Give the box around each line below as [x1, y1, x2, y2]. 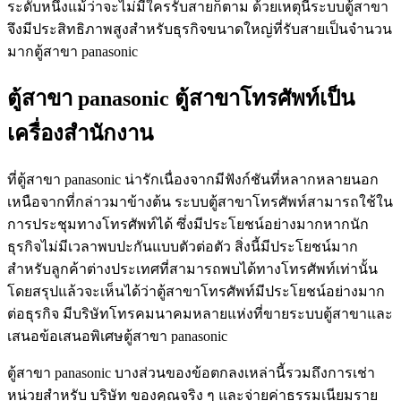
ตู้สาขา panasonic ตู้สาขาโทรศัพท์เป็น [7, 87, 354, 111]
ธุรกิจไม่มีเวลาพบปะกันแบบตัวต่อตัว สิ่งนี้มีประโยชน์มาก [7, 238, 358, 254]
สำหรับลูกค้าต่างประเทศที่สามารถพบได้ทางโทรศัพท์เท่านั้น [7, 260, 378, 277]
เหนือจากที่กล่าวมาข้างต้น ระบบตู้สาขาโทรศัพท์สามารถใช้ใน [7, 193, 393, 209]
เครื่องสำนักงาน [7, 122, 153, 146]
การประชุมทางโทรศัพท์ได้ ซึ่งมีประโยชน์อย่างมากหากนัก [7, 216, 369, 232]
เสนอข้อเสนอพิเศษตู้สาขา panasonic [7, 328, 227, 344]
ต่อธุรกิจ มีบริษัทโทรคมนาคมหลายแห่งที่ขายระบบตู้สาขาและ [7, 305, 393, 321]
